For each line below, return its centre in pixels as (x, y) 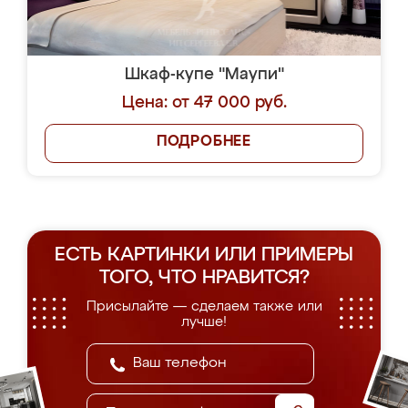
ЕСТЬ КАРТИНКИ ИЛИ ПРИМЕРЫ (204, 255)
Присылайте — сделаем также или (204, 306)
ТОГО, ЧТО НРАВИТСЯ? (204, 278)
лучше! (204, 322)
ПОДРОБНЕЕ (204, 142)
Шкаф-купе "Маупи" (204, 75)
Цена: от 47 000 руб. (204, 103)
